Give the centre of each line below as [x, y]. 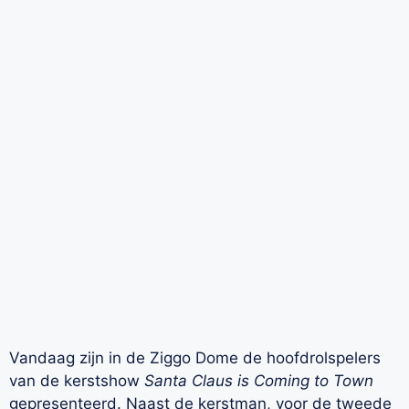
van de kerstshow [77, 380]
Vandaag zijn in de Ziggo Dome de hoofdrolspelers [195, 357]
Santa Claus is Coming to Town [259, 380]
